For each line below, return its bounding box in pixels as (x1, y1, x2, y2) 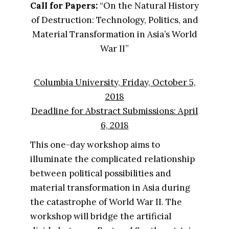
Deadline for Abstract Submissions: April (31, 105, 198, 117)
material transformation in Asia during (30, 182, 190, 193)
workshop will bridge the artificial (30, 211, 171, 222)
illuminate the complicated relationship (30, 153, 195, 165)
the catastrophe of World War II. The (30, 196, 182, 208)
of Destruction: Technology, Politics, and (31, 14, 198, 26)
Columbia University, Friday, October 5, (33, 77, 196, 88)
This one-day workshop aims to (30, 139, 160, 150)
